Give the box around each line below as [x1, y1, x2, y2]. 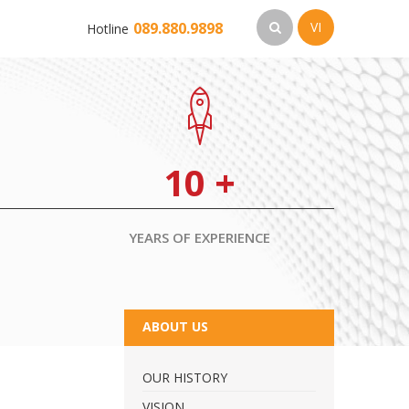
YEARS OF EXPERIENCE [129, 227, 270, 246]
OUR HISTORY [142, 368, 227, 386]
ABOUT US [142, 317, 208, 335]
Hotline [86, 20, 129, 37]
